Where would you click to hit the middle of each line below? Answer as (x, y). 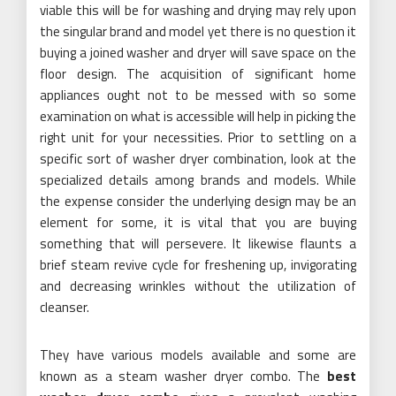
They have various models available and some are (198, 354)
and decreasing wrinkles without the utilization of (198, 286)
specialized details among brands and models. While (198, 179)
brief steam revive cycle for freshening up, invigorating (198, 264)
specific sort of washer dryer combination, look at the (198, 158)
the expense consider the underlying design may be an (198, 201)
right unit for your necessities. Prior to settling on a (198, 137)
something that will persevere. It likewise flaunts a (198, 243)
